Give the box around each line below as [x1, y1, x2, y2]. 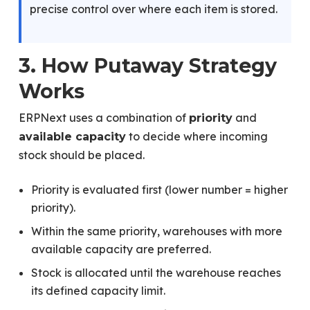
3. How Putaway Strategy [18, 53, 277, 77]
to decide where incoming [125, 129, 268, 143]
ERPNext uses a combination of [18, 111, 189, 125]
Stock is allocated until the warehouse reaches [30, 266, 281, 280]
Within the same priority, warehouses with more [30, 224, 282, 238]
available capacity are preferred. [30, 242, 211, 256]
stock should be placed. [18, 148, 145, 162]
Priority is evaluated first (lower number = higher [30, 183, 288, 197]
